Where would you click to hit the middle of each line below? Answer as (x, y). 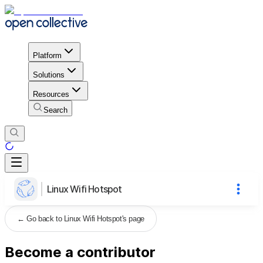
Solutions (49, 75)
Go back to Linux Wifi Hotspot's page (85, 218)
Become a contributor (80, 252)
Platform (47, 55)
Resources (51, 94)
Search (55, 110)
